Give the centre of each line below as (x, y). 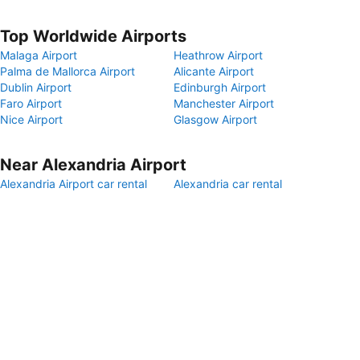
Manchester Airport (224, 103)
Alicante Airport (214, 71)
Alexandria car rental (228, 184)
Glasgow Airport (215, 119)
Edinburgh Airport (220, 87)
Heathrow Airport (218, 55)
